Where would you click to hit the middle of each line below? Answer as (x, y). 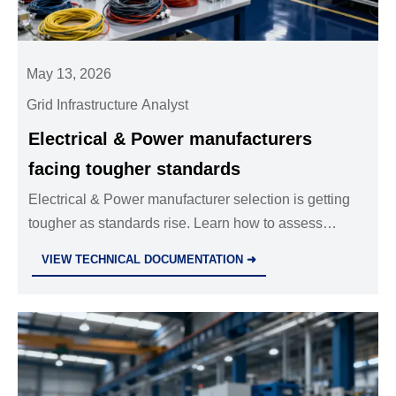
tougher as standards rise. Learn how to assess (176, 223)
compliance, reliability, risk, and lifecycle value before (194, 247)
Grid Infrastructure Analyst (108, 104)
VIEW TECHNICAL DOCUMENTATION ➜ (149, 259)
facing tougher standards (135, 168)
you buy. (55, 270)
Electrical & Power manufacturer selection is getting (190, 199)
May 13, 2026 (69, 73)
